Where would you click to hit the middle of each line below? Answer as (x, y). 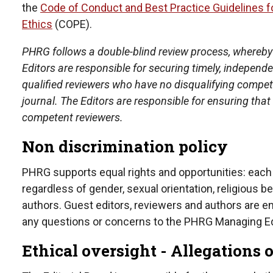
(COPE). (72, 24)
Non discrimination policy (125, 147)
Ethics (37, 24)
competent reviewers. (73, 118)
